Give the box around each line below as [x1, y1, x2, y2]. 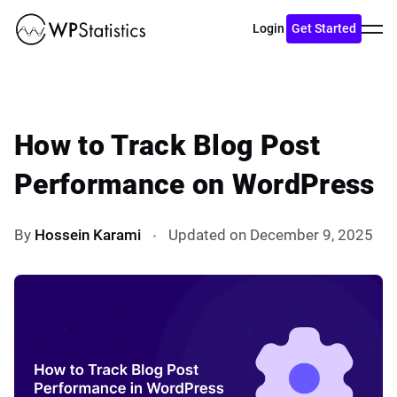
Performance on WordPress [14, 167, 375, 201]
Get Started [292, 21, 356, 36]
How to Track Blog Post [14, 128, 321, 162]
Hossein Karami [35, 225, 141, 244]
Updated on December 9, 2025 [168, 225, 373, 244]
